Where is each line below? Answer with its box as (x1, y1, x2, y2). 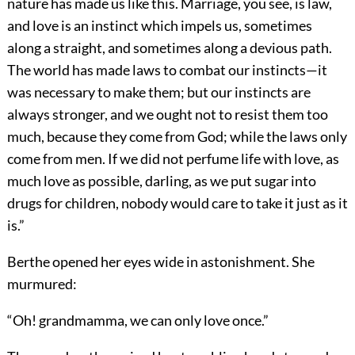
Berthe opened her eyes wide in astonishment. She (6, 253, 315, 271)
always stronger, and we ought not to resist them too (6, 105, 328, 124)
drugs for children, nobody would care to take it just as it (6, 194, 348, 212)
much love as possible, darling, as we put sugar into (6, 172, 316, 190)
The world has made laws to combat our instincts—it (6, 61, 327, 79)
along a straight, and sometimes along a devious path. (6, 39, 332, 57)
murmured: (6, 275, 77, 293)
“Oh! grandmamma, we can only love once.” (6, 311, 269, 330)
